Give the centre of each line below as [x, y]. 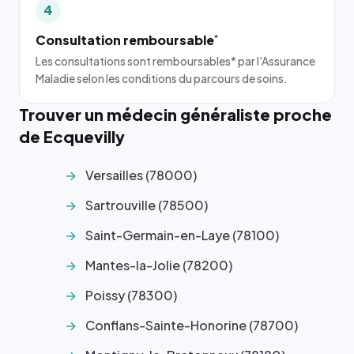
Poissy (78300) [131, 295]
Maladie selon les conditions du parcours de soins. [162, 78]
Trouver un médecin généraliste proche [175, 114]
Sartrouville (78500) [147, 205]
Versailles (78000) [141, 175]
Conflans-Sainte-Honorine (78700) [192, 325]
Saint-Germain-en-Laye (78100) [182, 235]
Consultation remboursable [125, 40]
